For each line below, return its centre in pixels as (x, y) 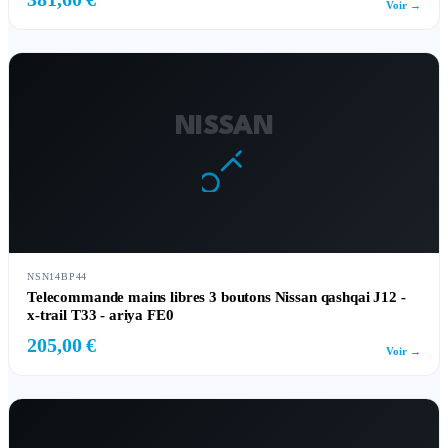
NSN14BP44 (57, 276)
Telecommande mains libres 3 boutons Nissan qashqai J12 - (216, 297)
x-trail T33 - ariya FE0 (100, 315)
